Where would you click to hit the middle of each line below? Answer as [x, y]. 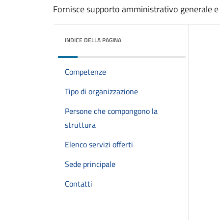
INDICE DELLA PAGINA [93, 40]
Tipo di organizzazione [101, 91]
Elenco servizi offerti [99, 144]
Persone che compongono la [111, 111]
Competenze [85, 72]
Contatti [79, 184]
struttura [80, 125]
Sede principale [90, 164]
